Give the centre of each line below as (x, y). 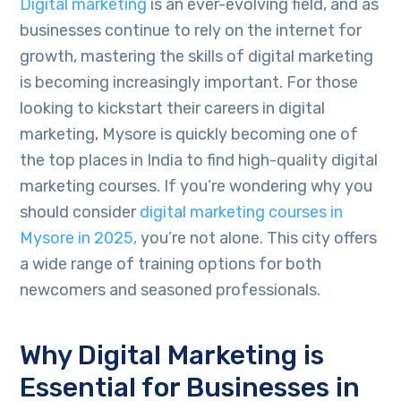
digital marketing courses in (242, 213)
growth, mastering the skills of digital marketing (197, 57)
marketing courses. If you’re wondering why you (196, 187)
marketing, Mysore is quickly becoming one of (189, 135)
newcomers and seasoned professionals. (171, 290)
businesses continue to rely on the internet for (191, 31)
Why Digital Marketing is (172, 356)
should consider (80, 213)
